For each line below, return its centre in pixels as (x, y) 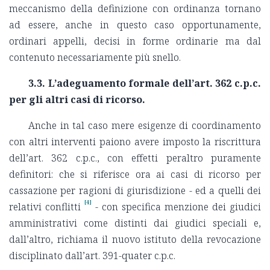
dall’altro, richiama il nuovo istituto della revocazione (135, 240)
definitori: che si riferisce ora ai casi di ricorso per (135, 174)
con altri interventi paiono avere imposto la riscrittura (135, 142)
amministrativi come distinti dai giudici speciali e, (135, 223)
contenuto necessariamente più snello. (95, 58)
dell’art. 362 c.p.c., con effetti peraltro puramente (135, 158)
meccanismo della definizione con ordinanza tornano (135, 9)
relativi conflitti (45, 207)
